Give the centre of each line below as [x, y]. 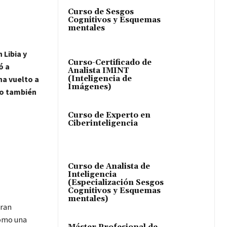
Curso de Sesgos [101, 12]
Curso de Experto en [109, 116]
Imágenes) [89, 87]
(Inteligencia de [100, 79]
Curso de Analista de [109, 166]
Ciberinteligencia [103, 124]
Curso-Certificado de [110, 63]
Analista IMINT [99, 71]
